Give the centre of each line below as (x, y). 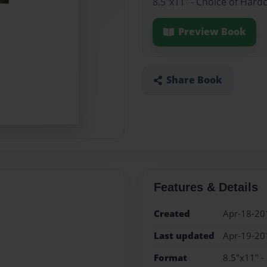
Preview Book (212, 32)
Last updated (184, 235)
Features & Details (206, 187)
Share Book (194, 80)
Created (172, 213)
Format (170, 258)
